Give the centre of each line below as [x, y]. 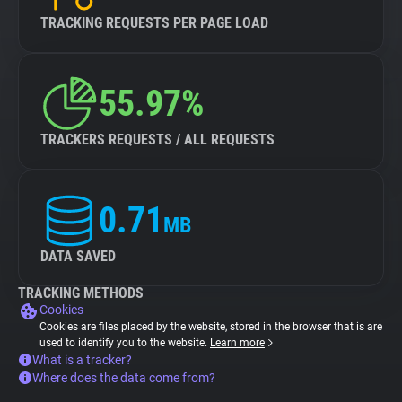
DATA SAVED [78, 256]
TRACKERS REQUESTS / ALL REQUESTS [157, 140]
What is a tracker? [82, 360]
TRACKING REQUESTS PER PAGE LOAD [154, 23]
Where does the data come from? [124, 378]
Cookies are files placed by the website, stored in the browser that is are [211, 327]
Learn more [237, 343]
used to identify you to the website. [125, 343]
